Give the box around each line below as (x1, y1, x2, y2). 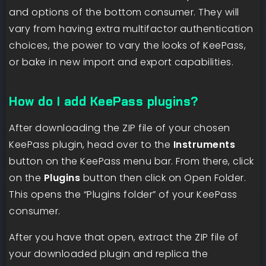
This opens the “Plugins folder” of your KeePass (9, 188, 237, 202)
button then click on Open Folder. (80, 171, 246, 185)
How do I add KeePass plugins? (9, 93, 199, 110)
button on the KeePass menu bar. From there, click (9, 154, 254, 169)
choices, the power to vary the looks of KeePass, (9, 39, 246, 53)
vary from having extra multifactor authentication (9, 22, 254, 36)
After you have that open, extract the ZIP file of (9, 230, 239, 245)
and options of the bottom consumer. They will (9, 5, 239, 20)
